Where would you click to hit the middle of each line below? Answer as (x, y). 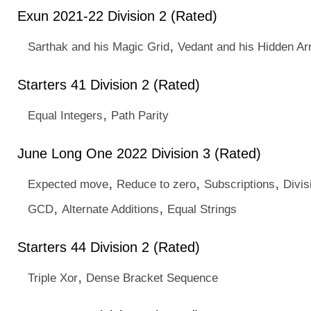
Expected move (68, 184)
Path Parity (140, 115)
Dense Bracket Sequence (152, 278)
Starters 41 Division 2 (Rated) (109, 85)
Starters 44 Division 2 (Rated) (109, 247)
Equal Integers (65, 115)
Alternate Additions (110, 209)
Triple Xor (53, 278)
